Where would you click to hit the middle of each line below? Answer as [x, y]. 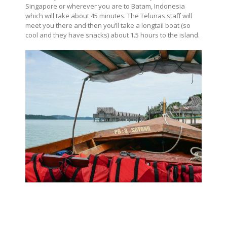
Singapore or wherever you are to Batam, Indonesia [105, 6]
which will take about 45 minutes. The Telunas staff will [109, 15]
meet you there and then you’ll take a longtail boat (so [108, 25]
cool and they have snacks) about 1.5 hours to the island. [112, 35]
